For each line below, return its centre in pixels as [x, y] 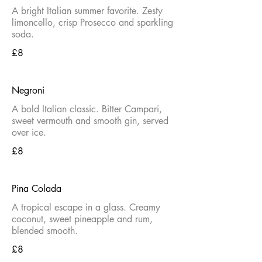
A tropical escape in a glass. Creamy [86, 207]
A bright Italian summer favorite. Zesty [87, 11]
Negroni [28, 90]
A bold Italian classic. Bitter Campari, [87, 109]
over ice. [29, 132]
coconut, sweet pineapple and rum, [82, 219]
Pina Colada [37, 189]
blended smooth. [45, 231]
